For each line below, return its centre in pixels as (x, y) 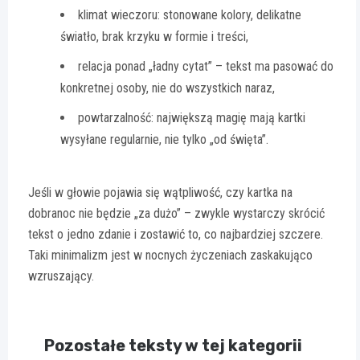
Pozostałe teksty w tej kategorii (173, 345)
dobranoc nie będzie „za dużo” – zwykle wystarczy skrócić (176, 213)
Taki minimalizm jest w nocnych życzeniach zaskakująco (170, 255)
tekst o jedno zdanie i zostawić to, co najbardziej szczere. (176, 234)
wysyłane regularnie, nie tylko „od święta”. (164, 139)
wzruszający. (61, 276)
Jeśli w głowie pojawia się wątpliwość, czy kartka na (160, 192)
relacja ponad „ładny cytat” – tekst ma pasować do (206, 66)
